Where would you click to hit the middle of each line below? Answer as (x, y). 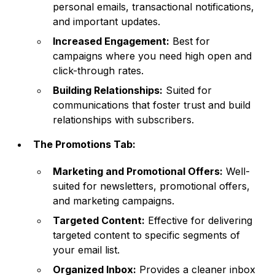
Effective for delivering (199, 221)
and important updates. (107, 22)
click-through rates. (99, 71)
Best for (190, 41)
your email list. (87, 250)
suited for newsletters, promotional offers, (152, 186)
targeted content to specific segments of (147, 235)
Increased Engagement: (111, 41)
